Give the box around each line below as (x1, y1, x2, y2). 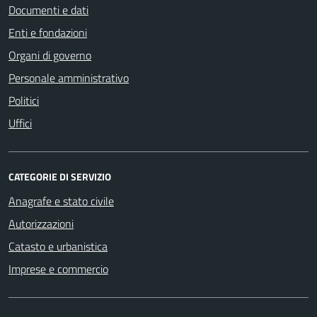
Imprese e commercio (8, 260, 108, 277)
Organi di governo (8, 46, 91, 64)
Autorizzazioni (8, 214, 74, 232)
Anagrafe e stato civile (8, 192, 114, 209)
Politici (8, 91, 39, 109)
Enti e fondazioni (8, 23, 87, 41)
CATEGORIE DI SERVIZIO (8, 168, 111, 184)
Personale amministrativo (8, 69, 129, 86)
